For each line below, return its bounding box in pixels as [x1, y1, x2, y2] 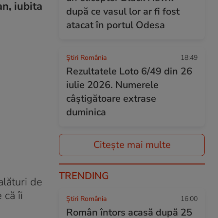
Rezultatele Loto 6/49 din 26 [66, 65, 192, 78]
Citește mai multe [93, 138, 171, 151]
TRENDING [59, 169, 109, 182]
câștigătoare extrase [66, 92, 156, 105]
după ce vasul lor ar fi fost [66, 5, 180, 18]
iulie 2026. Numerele [66, 78, 159, 91]
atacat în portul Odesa [66, 18, 165, 32]
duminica [66, 106, 106, 119]
